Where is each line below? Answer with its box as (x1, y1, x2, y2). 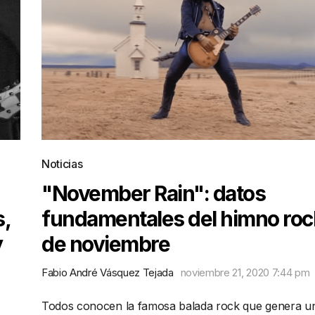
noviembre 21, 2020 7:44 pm (180, 266, 310, 279)
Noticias (41, 157, 83, 171)
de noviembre (41, 231, 169, 257)
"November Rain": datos (41, 181, 265, 206)
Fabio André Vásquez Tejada (41, 266, 174, 279)
